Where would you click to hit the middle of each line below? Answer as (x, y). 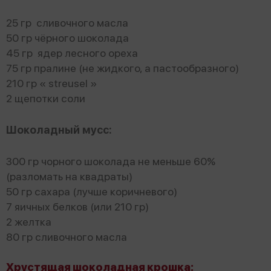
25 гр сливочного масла (67, 22)
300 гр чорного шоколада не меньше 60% (111, 161)
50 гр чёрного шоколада (67, 38)
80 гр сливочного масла (67, 237)
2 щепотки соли (46, 98)
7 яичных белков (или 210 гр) (77, 206)
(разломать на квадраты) (69, 176)
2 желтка (29, 221)
